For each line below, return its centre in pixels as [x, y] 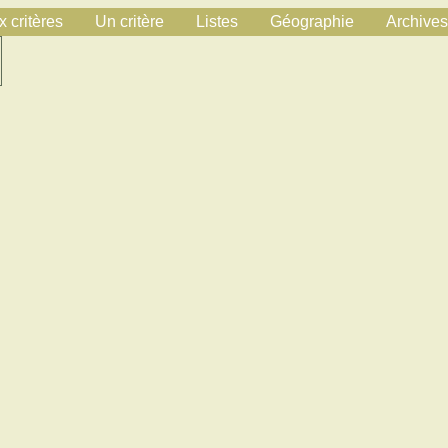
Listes [217, 21]
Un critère [129, 21]
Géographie [312, 21]
